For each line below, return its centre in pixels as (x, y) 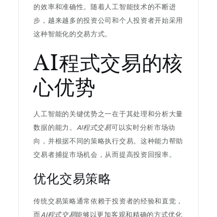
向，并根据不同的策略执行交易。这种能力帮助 (108, 141)
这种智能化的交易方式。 (73, 34)
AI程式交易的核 (108, 63)
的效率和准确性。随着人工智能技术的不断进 (105, 7)
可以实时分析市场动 (143, 127)
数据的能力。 (55, 127)
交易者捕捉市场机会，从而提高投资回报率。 (105, 155)
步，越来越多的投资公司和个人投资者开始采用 (108, 20)
